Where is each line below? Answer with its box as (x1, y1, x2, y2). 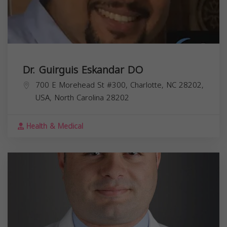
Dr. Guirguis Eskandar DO (23, 60, 143, 80)
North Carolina (54, 91, 104, 105)
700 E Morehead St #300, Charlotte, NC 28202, (35, 78, 204, 93)
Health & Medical (24, 120, 83, 134)
